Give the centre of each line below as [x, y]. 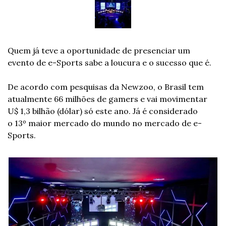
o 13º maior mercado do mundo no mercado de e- [105, 123]
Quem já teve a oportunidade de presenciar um [99, 51]
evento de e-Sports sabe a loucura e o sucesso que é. [109, 63]
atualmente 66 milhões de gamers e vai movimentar [107, 99]
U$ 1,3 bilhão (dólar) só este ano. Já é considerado [103, 111]
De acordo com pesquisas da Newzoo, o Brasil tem [106, 87]
